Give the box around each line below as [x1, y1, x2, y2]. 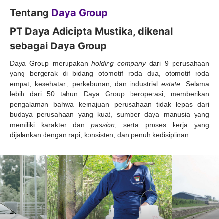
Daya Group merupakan [10, 59, 91, 67]
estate [161, 80, 180, 88]
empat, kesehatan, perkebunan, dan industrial [10, 80, 161, 88]
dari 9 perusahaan [146, 59, 210, 67]
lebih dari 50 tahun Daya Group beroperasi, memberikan [10, 90, 209, 98]
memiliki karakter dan [10, 121, 91, 129]
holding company [91, 59, 146, 67]
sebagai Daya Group [10, 40, 107, 52]
